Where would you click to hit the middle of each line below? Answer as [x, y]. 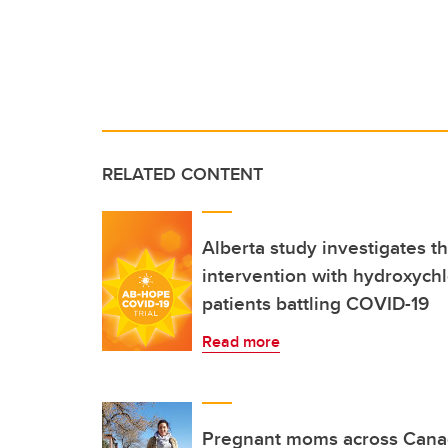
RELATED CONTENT [182, 174]
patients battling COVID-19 [315, 303]
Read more [241, 342]
